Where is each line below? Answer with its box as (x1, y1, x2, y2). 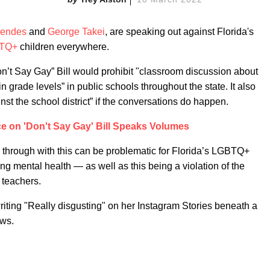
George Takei (48, 27, 105, 37)
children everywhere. (17, 42, 109, 52)
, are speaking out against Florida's (105, 27, 254, 37)
